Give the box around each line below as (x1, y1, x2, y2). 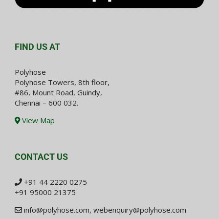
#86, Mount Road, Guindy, (15, 88, 102, 98)
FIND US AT (15, 42, 60, 52)
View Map (20, 115, 55, 126)
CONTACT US (15, 152, 68, 162)
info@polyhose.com (24, 205, 89, 215)
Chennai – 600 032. (15, 98, 78, 108)
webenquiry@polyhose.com (93, 205, 186, 215)
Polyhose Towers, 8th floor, (15, 77, 109, 88)
